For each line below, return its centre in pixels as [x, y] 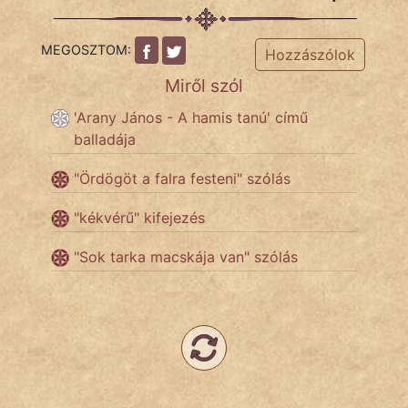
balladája [105, 139]
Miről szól [204, 85]
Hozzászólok [310, 54]
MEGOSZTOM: [88, 49]
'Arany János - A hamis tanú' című [191, 117]
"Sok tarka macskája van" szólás [186, 256]
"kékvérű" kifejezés [139, 217]
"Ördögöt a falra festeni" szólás [182, 178]
